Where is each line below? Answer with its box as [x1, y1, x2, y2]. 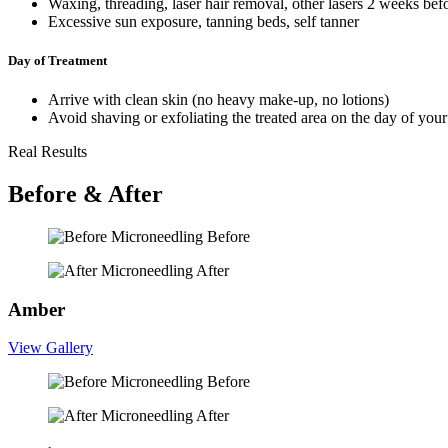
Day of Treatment [8, 52, 107, 68]
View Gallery [8, 339, 93, 357]
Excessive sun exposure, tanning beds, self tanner [48, 12, 359, 30]
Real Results [8, 143, 87, 161]
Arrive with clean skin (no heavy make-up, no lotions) [48, 91, 389, 109]
